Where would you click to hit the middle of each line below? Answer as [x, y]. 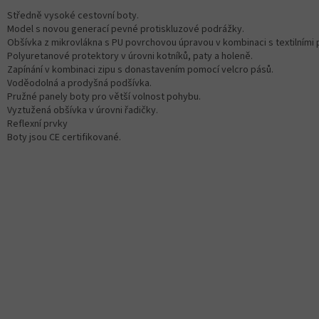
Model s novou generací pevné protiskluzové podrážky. [126, 30]
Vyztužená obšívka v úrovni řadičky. [83, 111]
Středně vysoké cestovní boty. [73, 16]
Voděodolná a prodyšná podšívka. [79, 84]
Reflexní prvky [37, 124]
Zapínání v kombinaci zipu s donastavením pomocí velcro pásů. [140, 70]
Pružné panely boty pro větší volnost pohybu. [104, 97]
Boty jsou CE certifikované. [64, 138]
